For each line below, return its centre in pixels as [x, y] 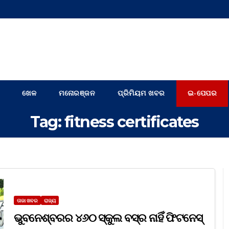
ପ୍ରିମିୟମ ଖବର [141, 94]
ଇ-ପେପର [202, 94]
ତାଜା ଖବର [27, 201]
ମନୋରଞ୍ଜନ [77, 94]
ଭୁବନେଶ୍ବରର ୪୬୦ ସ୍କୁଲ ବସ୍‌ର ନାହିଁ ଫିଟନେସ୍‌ [109, 218]
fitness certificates [131, 122]
